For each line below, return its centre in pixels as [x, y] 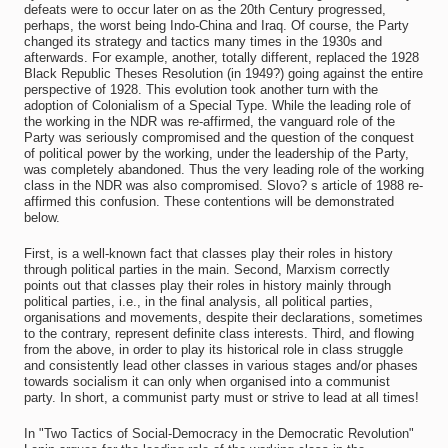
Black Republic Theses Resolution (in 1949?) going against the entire [223, 73]
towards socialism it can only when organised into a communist [206, 381]
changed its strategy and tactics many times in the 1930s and [202, 41]
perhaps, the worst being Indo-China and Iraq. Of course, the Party [216, 25]
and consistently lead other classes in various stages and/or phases [220, 365]
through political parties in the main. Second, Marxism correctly [206, 269]
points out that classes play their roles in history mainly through [207, 285]
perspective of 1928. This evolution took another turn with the [200, 89]
